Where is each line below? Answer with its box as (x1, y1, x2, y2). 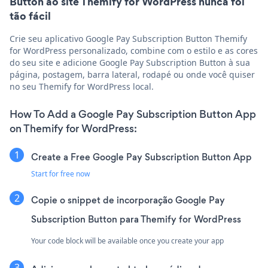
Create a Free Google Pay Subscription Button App (31, 151, 252, 164)
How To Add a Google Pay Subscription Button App (10, 107, 256, 122)
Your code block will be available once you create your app (31, 236, 224, 246)
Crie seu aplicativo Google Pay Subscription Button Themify (10, 33, 247, 45)
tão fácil (10, 8, 51, 24)
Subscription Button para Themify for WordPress (31, 213, 241, 226)
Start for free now (31, 169, 90, 179)
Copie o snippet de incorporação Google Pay (31, 194, 225, 207)
